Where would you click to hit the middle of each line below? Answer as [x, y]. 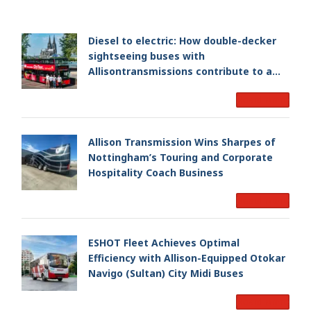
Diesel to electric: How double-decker [182, 41]
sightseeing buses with [146, 56]
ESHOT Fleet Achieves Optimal [164, 243]
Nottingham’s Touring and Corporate [124, 157]
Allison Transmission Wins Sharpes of [182, 142]
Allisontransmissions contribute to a [180, 72]
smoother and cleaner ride [155, 87]
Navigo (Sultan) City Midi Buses [166, 274]
